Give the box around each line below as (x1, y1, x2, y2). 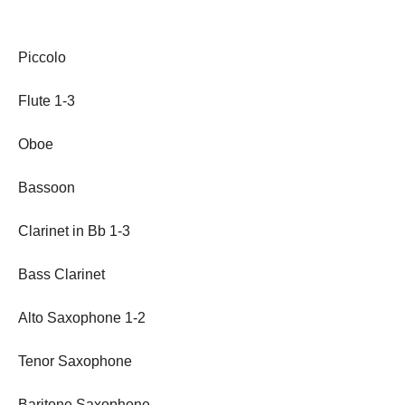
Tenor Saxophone (18, 353, 132, 369)
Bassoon (18, 179, 75, 195)
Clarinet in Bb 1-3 (18, 222, 130, 239)
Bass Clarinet (18, 266, 105, 282)
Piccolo (18, 49, 66, 65)
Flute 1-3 (18, 92, 75, 108)
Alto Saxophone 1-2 (18, 309, 146, 325)
